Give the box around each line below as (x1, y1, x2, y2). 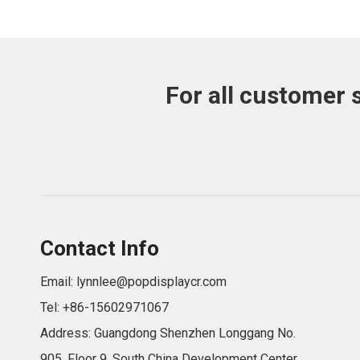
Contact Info (40, 236, 159, 260)
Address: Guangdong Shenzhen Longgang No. (40, 325, 296, 341)
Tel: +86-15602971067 (40, 300, 169, 315)
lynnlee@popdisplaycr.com (76, 274, 227, 289)
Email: (40, 274, 76, 289)
